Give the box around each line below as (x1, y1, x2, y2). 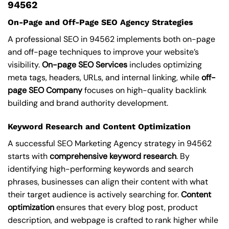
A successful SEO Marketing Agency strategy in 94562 (8, 138, 212, 149)
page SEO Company (8, 85, 82, 96)
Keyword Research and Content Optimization (8, 122, 191, 132)
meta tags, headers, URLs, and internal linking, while (8, 72, 201, 83)
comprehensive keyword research (50, 151, 176, 162)
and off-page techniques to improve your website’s (8, 47, 199, 58)
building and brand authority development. (8, 98, 168, 109)
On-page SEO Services (42, 59, 127, 71)
